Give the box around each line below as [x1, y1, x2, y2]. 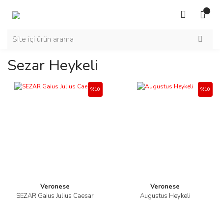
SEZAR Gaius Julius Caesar [16, 192, 94, 200]
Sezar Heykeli [7, 55, 98, 76]
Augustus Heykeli [139, 192, 191, 200]
